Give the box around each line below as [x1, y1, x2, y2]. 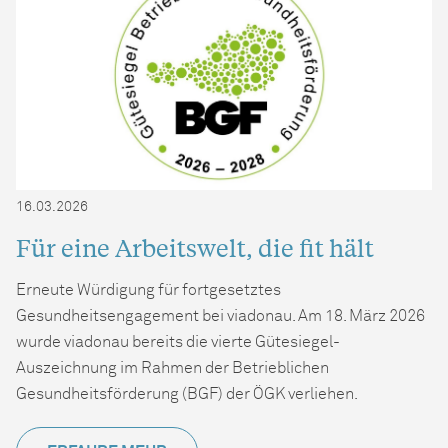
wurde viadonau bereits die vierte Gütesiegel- [16, 334, 340, 351]
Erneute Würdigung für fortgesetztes [16, 282, 281, 299]
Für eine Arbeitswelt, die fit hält [16, 232, 374, 264]
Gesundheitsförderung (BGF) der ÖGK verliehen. [16, 386, 358, 403]
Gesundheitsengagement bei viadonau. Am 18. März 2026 [16, 308, 425, 325]
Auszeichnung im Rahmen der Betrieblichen [16, 360, 329, 377]
